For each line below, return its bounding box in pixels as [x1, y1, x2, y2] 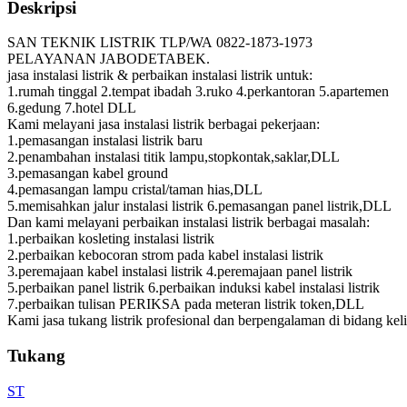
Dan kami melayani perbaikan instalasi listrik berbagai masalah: [7, 214, 370, 231]
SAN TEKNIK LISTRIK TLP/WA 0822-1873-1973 [7, 35, 313, 51]
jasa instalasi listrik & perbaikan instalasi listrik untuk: [7, 67, 313, 84]
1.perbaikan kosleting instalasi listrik [7, 231, 214, 247]
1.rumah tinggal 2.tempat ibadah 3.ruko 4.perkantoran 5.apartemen [7, 84, 389, 100]
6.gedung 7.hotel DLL [7, 100, 135, 116]
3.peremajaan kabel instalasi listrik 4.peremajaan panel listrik [7, 263, 352, 280]
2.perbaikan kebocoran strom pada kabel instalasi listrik [7, 247, 323, 263]
